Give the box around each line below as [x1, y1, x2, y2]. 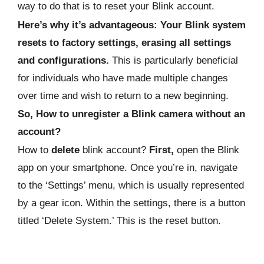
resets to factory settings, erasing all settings [18, 37, 231, 48]
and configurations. [18, 54, 109, 66]
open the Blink [174, 144, 239, 156]
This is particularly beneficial [109, 54, 238, 66]
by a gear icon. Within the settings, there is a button [18, 197, 245, 209]
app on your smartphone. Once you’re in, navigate [18, 162, 237, 174]
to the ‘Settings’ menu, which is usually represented [18, 180, 244, 192]
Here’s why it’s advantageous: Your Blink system [18, 19, 246, 31]
